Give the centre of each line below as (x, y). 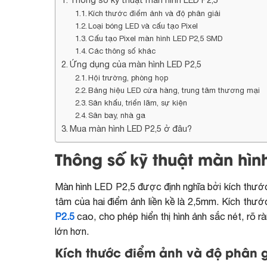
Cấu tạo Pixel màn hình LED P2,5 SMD (156, 38)
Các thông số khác (122, 51)
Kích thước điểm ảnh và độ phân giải (155, 13)
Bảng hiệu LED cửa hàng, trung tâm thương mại (174, 90)
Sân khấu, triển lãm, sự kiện (138, 103)
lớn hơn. (72, 231)
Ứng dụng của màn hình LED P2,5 (135, 64)
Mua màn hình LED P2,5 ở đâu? (131, 128)
